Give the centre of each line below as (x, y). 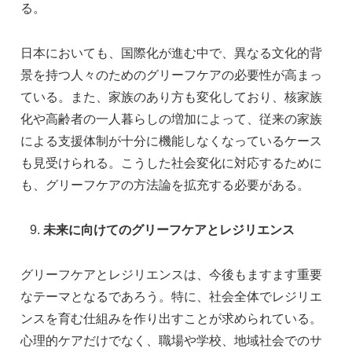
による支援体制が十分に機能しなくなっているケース (171, 141)
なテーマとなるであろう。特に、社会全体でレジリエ (171, 296)
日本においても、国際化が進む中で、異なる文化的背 (171, 53)
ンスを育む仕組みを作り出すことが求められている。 (171, 318)
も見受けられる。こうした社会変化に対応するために (171, 163)
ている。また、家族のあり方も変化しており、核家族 (171, 97)
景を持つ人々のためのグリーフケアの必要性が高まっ (171, 75)
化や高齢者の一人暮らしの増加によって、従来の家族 (171, 119)
